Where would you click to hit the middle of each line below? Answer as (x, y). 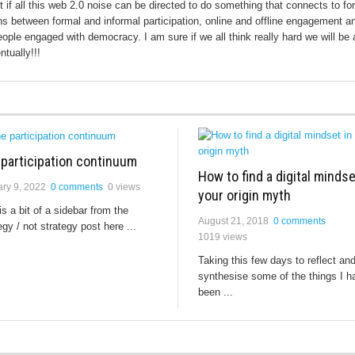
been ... (215, 292)
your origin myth (244, 195)
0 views (124, 187)
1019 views (222, 237)
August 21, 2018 (233, 221)
